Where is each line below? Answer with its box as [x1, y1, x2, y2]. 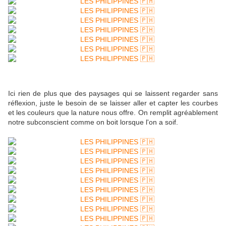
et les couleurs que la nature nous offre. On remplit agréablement [8, 108, 218, 117]
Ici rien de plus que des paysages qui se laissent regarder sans [8, 89, 218, 97]
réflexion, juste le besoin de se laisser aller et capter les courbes [8, 98, 218, 107]
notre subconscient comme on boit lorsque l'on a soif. [8, 118, 178, 126]
